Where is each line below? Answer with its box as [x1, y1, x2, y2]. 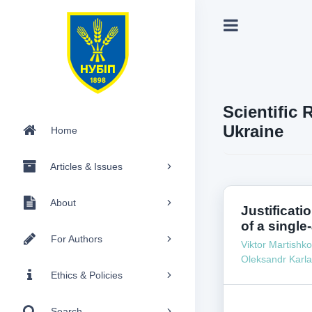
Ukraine [223, 122, 283, 141]
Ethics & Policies [51, 269, 123, 281]
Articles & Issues [50, 160, 123, 172]
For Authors [51, 233, 102, 244]
